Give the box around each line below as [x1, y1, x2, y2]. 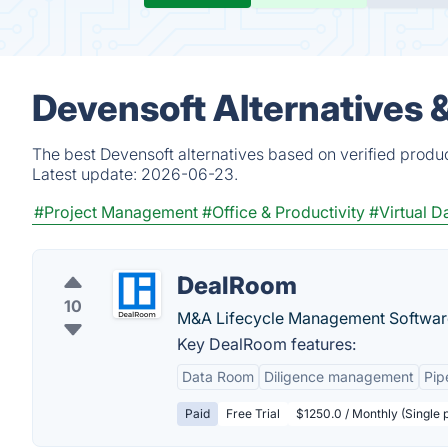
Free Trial [226, 406, 280, 421]
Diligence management [264, 368, 414, 385]
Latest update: [32, 164, 141, 184]
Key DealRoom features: [177, 334, 356, 354]
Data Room [182, 368, 254, 385]
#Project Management [34, 202, 198, 222]
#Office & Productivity [202, 202, 365, 222]
